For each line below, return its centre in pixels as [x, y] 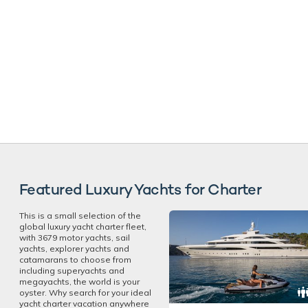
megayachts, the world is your [79, 282]
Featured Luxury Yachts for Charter [141, 189]
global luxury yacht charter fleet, [83, 227]
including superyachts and [72, 271]
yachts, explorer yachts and [74, 249]
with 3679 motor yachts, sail [75, 238]
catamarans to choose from [75, 260]
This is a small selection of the [80, 216]
